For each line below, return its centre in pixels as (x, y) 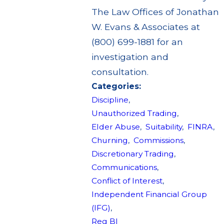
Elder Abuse (115, 126)
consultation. (120, 71)
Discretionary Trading (132, 153)
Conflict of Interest (127, 180)
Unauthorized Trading (134, 113)
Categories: (117, 86)
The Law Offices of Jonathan (155, 11)
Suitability (163, 126)
